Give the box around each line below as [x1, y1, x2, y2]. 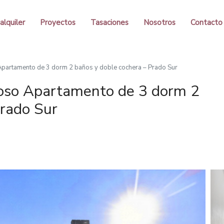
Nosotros [143, 17, 175, 27]
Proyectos [39, 17, 75, 27]
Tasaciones [90, 17, 128, 27]
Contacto [190, 17, 222, 27]
